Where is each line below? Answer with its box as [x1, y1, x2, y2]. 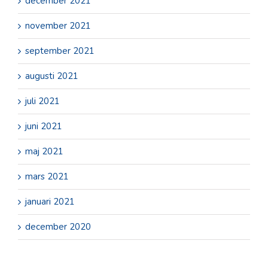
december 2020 [25, 221, 91, 233]
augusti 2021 [25, 70, 78, 83]
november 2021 [25, 20, 91, 32]
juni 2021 [25, 120, 62, 133]
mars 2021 [25, 170, 69, 183]
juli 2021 [25, 95, 60, 108]
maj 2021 [25, 145, 63, 158]
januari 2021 [25, 196, 75, 208]
